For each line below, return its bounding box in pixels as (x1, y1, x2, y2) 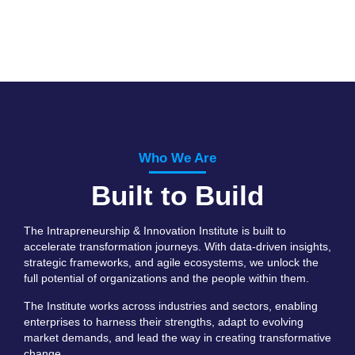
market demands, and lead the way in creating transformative (24, 330, 331, 344)
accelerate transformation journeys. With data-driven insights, (24, 240, 331, 254)
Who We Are (139, 151, 216, 166)
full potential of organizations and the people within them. (24, 272, 309, 285)
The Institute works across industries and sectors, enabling (24, 299, 318, 312)
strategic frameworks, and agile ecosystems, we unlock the (24, 256, 319, 269)
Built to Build (91, 180, 264, 212)
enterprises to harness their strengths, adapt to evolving (24, 315, 303, 328)
